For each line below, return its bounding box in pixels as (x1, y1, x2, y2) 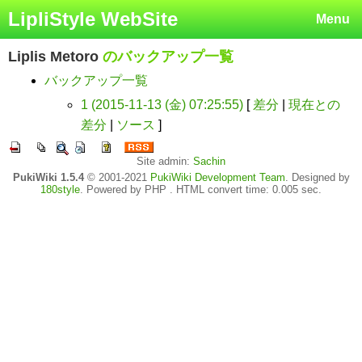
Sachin (193, 155, 225, 167)
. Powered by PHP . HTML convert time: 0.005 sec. (80, 183, 322, 196)
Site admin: (137, 155, 193, 167)
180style (40, 183, 80, 196)
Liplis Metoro (8, 48, 99, 65)
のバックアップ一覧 (99, 48, 234, 65)
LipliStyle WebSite (8, 8, 178, 30)
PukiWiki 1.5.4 (12, 171, 84, 183)
